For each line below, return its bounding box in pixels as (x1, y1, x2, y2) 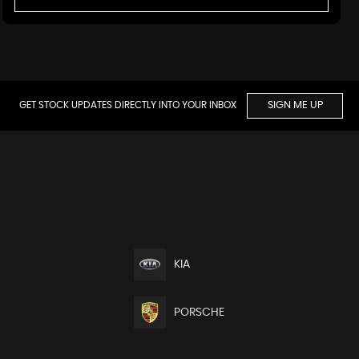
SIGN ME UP (267, 100, 323, 111)
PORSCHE (174, 307, 225, 319)
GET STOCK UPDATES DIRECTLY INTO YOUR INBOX (19, 100, 239, 111)
